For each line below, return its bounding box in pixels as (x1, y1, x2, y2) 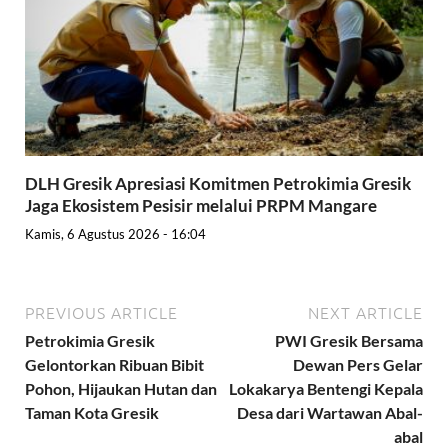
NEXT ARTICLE (308, 301, 423, 324)
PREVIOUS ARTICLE (25, 301, 178, 324)
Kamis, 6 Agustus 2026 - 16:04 (25, 226, 206, 243)
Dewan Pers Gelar (293, 355, 423, 375)
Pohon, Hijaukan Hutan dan (25, 379, 217, 399)
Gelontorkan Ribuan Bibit (25, 355, 204, 375)
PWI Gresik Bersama (275, 331, 423, 351)
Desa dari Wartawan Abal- (237, 403, 423, 423)
